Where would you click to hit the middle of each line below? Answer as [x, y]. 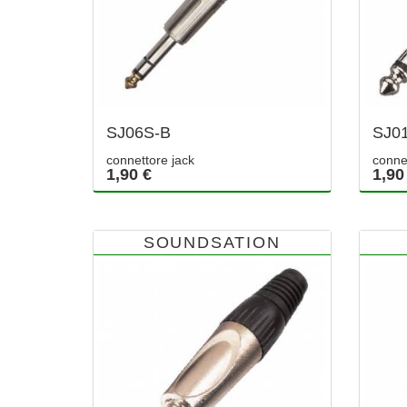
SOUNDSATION [212, 243]
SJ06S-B [139, 133]
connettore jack [150, 160]
